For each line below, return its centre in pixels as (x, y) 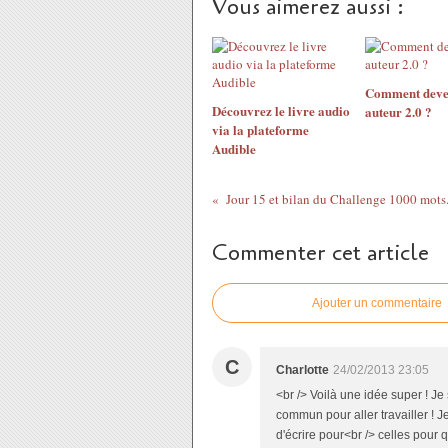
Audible (234, 148)
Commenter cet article (320, 253)
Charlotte (302, 370)
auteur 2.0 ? (398, 111)
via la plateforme (260, 129)
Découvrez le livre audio (281, 110)
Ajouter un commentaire (377, 303)
